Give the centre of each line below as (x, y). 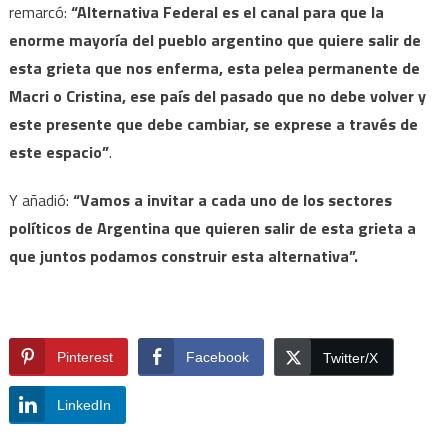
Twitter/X (350, 357)
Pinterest (84, 356)
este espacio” (58, 151)
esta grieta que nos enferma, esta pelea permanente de (214, 67)
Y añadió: (40, 199)
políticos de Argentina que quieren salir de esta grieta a (212, 227)
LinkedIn (83, 404)
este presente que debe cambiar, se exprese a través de (213, 123)
